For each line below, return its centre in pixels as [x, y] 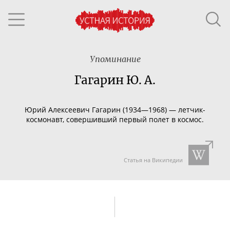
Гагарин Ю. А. [115, 80]
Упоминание [115, 59]
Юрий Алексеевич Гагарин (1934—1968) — [101, 109]
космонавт [44, 119]
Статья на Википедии [153, 160]
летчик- [192, 109]
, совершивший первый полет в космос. [133, 119]
